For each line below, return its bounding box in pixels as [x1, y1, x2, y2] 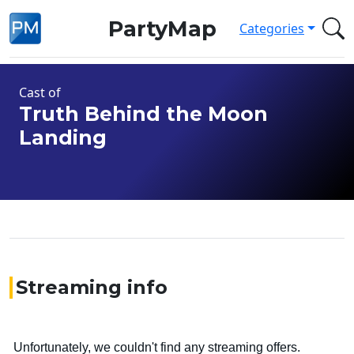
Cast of [19, 84, 61, 101]
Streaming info [16, 276, 168, 299]
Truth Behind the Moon [19, 102, 268, 126]
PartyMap [107, 15, 217, 42]
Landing [19, 126, 107, 149]
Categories [239, 20, 305, 37]
